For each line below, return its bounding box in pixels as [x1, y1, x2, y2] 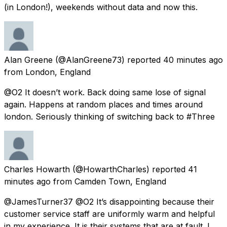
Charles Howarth [4, 164, 70, 174]
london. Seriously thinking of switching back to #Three [4, 111, 215, 122]
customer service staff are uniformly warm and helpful [4, 208, 215, 219]
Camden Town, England [74, 176, 166, 186]
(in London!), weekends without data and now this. [4, 2, 198, 12]
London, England [25, 66, 91, 77]
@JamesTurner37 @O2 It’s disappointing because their [4, 196, 214, 207]
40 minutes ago [163, 54, 223, 65]
